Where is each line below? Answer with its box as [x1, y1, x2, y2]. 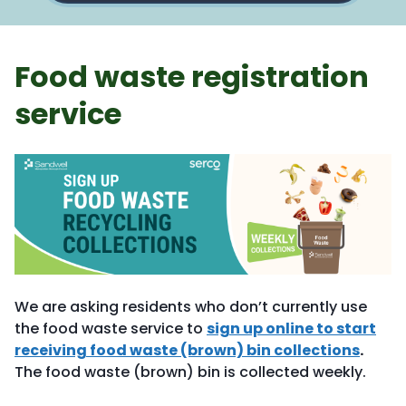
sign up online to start [207, 318, 376, 340]
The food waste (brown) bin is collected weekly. [14, 362, 370, 383]
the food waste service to [14, 318, 207, 340]
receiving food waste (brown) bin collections [14, 340, 360, 362]
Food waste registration [14, 56, 369, 97]
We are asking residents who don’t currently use [14, 296, 367, 318]
